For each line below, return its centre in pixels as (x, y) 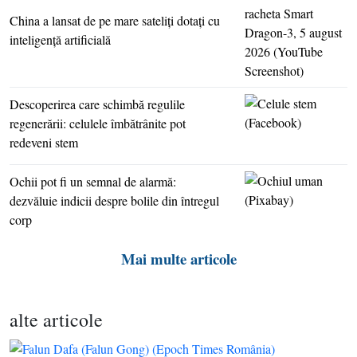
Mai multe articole (178, 259)
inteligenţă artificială (60, 40)
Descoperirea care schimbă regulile (97, 104)
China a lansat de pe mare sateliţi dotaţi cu (115, 21)
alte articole (56, 320)
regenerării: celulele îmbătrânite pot (98, 124)
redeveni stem (44, 143)
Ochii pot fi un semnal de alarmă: (93, 182)
